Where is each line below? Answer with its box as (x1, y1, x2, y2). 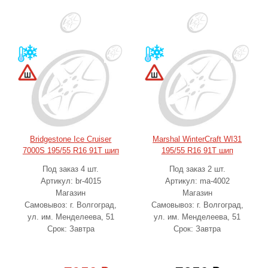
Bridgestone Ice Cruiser (30, 135, 112, 144)
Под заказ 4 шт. (42, 165, 99, 173)
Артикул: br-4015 (40, 176, 101, 185)
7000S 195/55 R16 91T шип (22, 146, 119, 155)
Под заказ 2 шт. (169, 165, 226, 173)
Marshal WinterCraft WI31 (153, 135, 242, 144)
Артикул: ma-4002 (165, 176, 230, 185)
